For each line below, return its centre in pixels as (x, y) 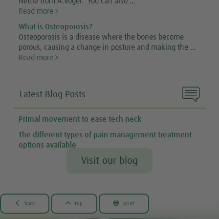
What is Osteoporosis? (56, 27)
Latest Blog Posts (53, 95)
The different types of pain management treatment (105, 135)
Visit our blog (109, 161)
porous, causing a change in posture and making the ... (108, 48)
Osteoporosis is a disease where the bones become (101, 37)
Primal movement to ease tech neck (80, 119)
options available (48, 145)
